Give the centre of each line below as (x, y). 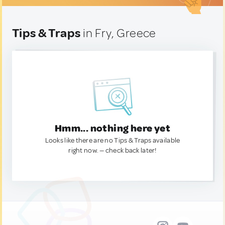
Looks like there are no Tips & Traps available (113, 140)
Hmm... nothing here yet (113, 128)
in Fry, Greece (118, 33)
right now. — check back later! (113, 150)
